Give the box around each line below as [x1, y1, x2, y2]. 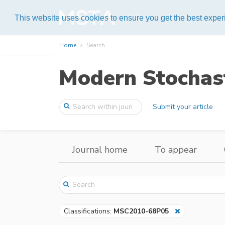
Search [86, 41, 105, 50]
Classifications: [64, 206, 114, 216]
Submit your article [153, 102, 213, 112]
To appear [155, 144, 197, 156]
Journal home [72, 144, 128, 156]
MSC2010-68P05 [114, 206, 169, 216]
